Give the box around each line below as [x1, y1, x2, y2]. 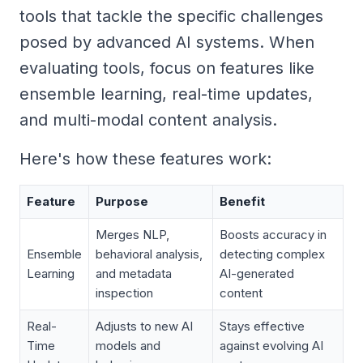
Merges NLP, [96, 226, 169, 242]
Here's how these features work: [19, 148, 271, 169]
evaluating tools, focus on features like [19, 58, 314, 78]
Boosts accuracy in [220, 226, 327, 242]
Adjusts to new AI [96, 318, 193, 334]
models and [96, 337, 160, 353]
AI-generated [220, 265, 294, 281]
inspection [96, 284, 153, 301]
